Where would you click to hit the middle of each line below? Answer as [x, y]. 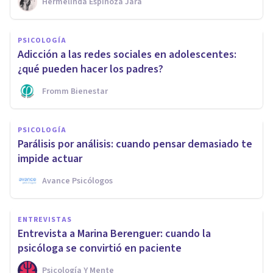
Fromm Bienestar [75, 91]
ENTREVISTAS [45, 219]
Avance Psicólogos [77, 181]
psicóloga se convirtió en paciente [100, 248]
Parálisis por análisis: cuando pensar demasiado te [135, 144]
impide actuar [50, 158]
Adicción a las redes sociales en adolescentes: [127, 54]
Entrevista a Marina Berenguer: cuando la [114, 233]
